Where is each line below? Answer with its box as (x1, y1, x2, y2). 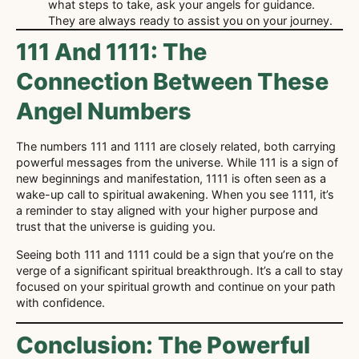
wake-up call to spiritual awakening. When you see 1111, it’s (16, 188, 334, 202)
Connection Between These (16, 67, 329, 96)
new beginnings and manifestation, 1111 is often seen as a (16, 171, 326, 186)
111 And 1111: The (16, 38, 207, 67)
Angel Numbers (16, 97, 192, 126)
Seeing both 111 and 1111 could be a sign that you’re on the (16, 247, 333, 261)
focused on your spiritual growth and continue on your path (16, 279, 336, 293)
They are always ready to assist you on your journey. (48, 14, 333, 28)
